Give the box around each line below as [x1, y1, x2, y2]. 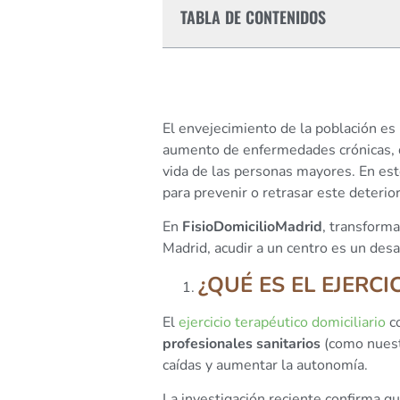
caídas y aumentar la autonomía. [162, 354, 368, 375]
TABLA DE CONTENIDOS [180, 4, 326, 29]
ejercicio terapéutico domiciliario [179, 312, 386, 332]
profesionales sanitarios [162, 333, 321, 354]
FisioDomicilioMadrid [182, 217, 322, 237]
